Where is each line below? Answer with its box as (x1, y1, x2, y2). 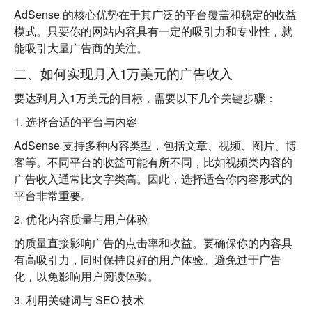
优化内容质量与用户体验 (26, 211, 148, 227)
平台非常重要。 (14, 187, 92, 203)
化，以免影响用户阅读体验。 (14, 268, 159, 284)
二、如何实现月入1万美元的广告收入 (14, 64, 233, 82)
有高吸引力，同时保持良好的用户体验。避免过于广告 (14, 251, 281, 267)
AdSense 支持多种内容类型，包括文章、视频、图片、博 (14, 137, 297, 153)
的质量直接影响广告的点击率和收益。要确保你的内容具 (14, 235, 292, 251)
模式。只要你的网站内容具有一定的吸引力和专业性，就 (14, 23, 292, 39)
